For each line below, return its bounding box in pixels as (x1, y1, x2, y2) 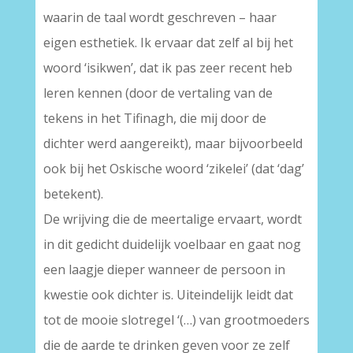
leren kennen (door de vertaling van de (43, 84, 273, 102)
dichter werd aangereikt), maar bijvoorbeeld (43, 135, 303, 152)
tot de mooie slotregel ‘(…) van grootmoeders (43, 311, 310, 329)
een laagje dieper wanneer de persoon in (43, 261, 285, 278)
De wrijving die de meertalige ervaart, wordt (43, 210, 302, 228)
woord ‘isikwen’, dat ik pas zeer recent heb (43, 59, 292, 76)
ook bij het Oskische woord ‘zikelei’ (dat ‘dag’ (43, 160, 304, 177)
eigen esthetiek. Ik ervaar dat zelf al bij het (43, 34, 293, 51)
